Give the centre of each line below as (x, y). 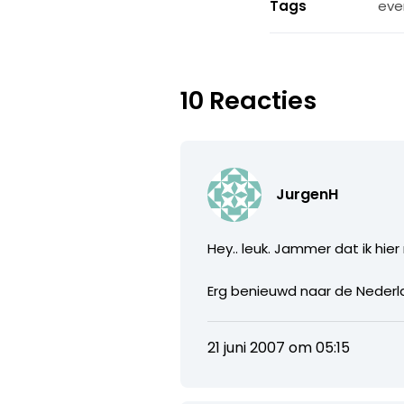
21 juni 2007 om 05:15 (279, 347)
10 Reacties (249, 100)
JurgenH (308, 194)
